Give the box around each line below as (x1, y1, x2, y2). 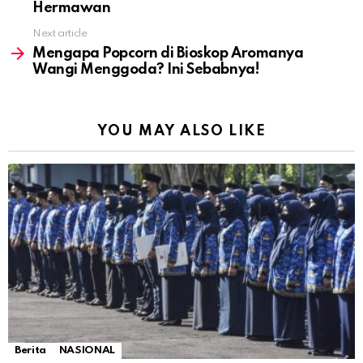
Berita (15, 344, 46, 356)
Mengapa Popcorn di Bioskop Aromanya (32, 45, 304, 61)
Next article (32, 28, 88, 39)
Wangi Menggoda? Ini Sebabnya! (32, 62, 260, 77)
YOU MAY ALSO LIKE (96, 123, 267, 139)
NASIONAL (58, 344, 115, 356)
